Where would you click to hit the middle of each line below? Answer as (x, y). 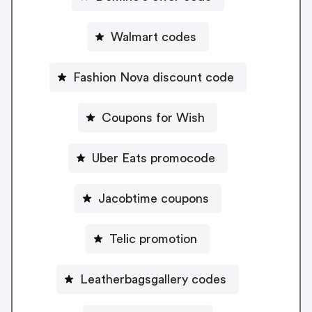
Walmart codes (153, 37)
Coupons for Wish (153, 117)
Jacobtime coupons (153, 198)
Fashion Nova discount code (153, 77)
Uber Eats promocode (153, 158)
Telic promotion (153, 239)
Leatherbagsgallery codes (153, 279)
